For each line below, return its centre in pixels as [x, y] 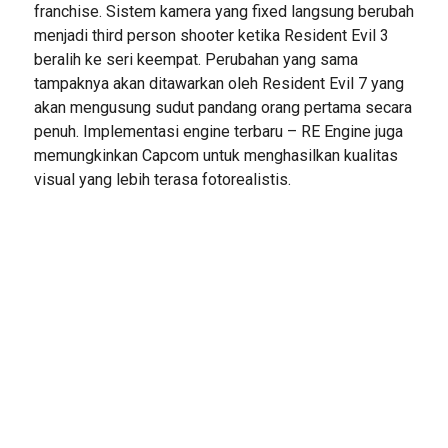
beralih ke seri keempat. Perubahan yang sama [195, 59]
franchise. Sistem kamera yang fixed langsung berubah [223, 11]
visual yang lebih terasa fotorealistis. [162, 179]
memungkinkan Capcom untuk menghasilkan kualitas [215, 155]
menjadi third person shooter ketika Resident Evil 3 [211, 35]
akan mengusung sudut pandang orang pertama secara [222, 107]
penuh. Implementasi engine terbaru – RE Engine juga [218, 131]
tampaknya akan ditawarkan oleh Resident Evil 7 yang [218, 83]
